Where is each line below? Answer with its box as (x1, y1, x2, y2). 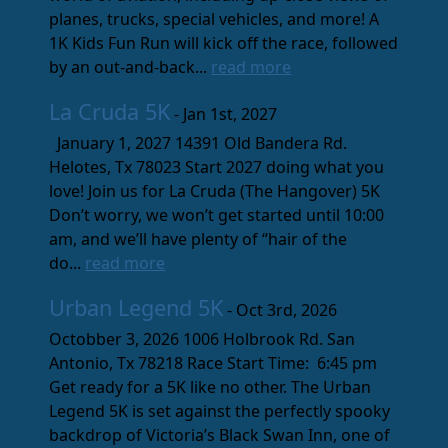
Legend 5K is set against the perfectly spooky (49, 400, 391, 423)
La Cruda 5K (49, 97, 171, 127)
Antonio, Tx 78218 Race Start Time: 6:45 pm (49, 352, 378, 375)
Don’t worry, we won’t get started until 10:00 (49, 204, 385, 227)
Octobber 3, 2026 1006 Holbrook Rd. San (49, 328, 356, 351)
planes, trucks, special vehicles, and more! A (49, 8, 380, 31)
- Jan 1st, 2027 (170, 103, 278, 126)
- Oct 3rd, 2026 (223, 299, 338, 322)
